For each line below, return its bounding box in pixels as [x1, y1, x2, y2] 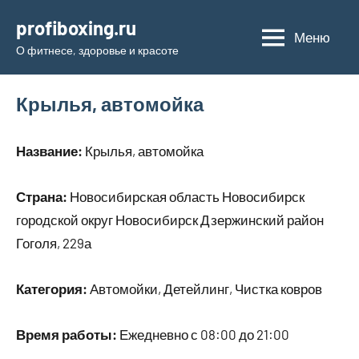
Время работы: [16, 326, 117, 342]
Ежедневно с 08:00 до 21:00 [117, 326, 289, 342]
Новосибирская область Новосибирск [67, 188, 305, 204]
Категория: [16, 280, 87, 296]
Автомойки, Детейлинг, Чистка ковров [87, 280, 322, 296]
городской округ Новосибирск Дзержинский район [16, 212, 324, 228]
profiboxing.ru [16, 16, 136, 39]
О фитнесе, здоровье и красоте [16, 43, 179, 57]
